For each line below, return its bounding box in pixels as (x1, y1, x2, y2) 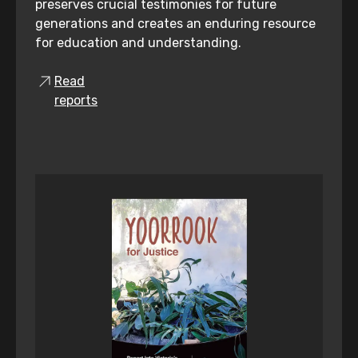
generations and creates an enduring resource (35, 16, 316, 32)
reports (54, 93, 97, 109)
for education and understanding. (35, 35, 241, 51)
